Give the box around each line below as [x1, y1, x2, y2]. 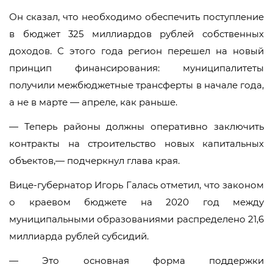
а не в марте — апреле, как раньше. [9, 96, 177, 108]
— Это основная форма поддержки [9, 255, 264, 266]
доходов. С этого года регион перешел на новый [9, 45, 264, 57]
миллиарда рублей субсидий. [9, 230, 149, 242]
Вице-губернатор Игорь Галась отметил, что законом [9, 179, 264, 191]
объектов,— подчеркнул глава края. [9, 155, 180, 166]
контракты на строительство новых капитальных [9, 138, 264, 149]
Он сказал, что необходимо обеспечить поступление [9, 11, 264, 23]
